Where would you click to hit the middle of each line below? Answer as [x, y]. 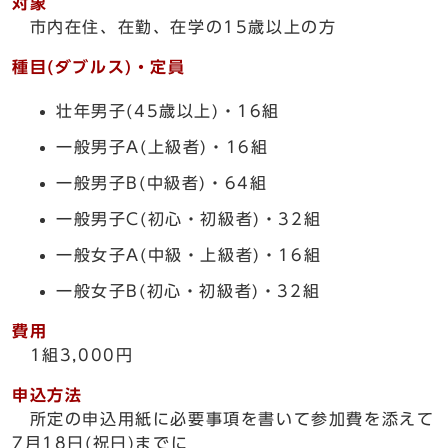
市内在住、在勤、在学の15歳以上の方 [174, 27]
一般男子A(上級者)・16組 [162, 147]
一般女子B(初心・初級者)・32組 [188, 291]
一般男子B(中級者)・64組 [162, 183]
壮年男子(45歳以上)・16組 [168, 111]
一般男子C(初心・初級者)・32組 [189, 219]
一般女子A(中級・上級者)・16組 [189, 255]
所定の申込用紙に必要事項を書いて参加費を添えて [223, 419]
